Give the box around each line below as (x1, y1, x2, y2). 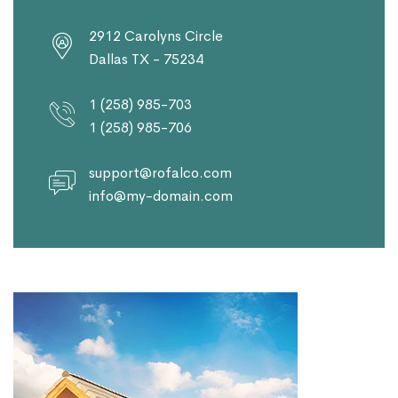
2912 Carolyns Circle (89, 26, 223, 45)
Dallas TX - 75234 (89, 49, 203, 68)
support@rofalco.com (89, 163, 232, 182)
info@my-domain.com (89, 186, 233, 205)
